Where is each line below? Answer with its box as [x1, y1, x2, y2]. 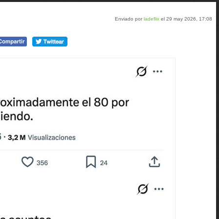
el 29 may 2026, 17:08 [159, 16, 212, 22]
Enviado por [115, 16, 144, 22]
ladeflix [144, 16, 159, 22]
